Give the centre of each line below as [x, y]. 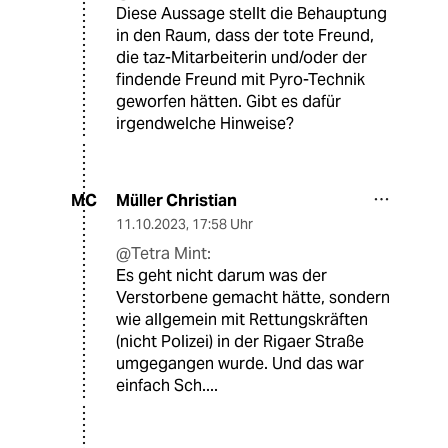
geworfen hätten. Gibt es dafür [228, 101]
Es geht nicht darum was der [221, 275]
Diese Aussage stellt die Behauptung [251, 13]
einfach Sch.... [167, 385]
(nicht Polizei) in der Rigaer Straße [240, 341]
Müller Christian [176, 200]
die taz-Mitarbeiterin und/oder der [241, 57]
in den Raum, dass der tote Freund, [245, 35]
